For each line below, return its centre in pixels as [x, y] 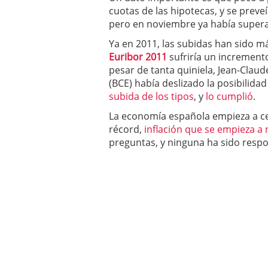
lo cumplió [229, 96]
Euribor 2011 [138, 57]
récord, [127, 129]
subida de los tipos [151, 96]
